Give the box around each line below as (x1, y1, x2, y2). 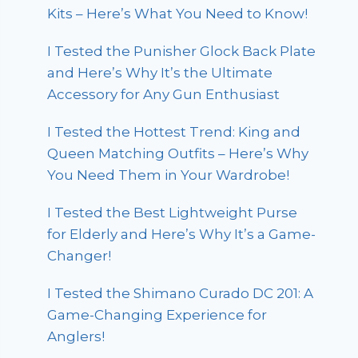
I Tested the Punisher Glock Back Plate (47, 43, 316, 60)
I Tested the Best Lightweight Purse (47, 205, 298, 221)
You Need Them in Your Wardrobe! (47, 167, 290, 184)
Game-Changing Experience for (47, 307, 268, 324)
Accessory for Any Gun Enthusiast (47, 86, 280, 103)
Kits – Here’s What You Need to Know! (47, 6, 308, 22)
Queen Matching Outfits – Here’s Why (47, 145, 309, 162)
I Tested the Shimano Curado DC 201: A (47, 285, 314, 302)
